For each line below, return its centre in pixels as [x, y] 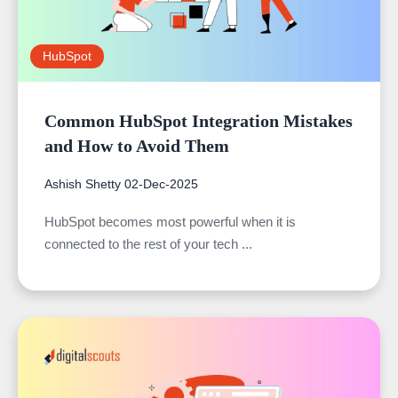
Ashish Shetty [83, 183]
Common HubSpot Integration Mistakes [199, 120]
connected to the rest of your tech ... [148, 243]
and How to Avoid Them [137, 145]
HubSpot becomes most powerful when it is [170, 221]
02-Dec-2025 [161, 183]
